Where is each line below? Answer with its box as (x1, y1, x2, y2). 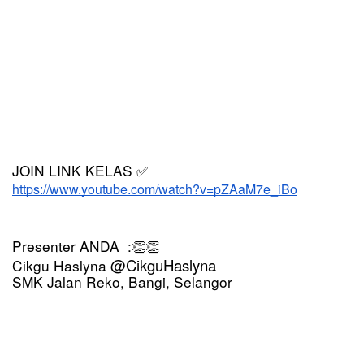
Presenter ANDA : (12, 236, 132, 257)
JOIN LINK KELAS (12, 160, 136, 181)
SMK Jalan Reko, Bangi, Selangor (12, 271, 232, 292)
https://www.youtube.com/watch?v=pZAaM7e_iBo (12, 180, 297, 199)
